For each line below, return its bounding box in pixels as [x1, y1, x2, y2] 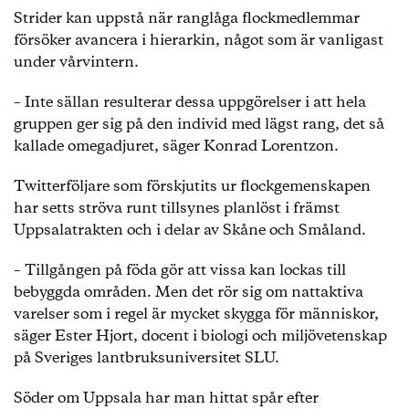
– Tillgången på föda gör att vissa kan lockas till [14, 260, 346, 281]
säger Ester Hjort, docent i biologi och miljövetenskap [14, 326, 387, 347]
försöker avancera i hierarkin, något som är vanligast [14, 30, 383, 51]
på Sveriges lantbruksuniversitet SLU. [14, 348, 279, 369]
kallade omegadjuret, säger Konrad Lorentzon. [14, 136, 339, 157]
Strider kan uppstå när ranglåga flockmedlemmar [14, 8, 360, 29]
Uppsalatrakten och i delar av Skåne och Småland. [14, 220, 366, 241]
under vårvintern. [14, 52, 139, 73]
